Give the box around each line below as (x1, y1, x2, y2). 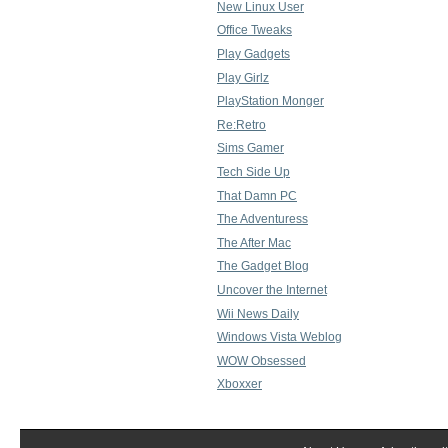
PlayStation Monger (217, 94, 324, 109)
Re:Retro (217, 117, 266, 132)
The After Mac (217, 235, 291, 250)
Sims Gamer (217, 141, 284, 156)
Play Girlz (217, 70, 269, 85)
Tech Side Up (217, 164, 290, 179)
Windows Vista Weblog (217, 330, 342, 345)
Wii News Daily (217, 306, 299, 321)
